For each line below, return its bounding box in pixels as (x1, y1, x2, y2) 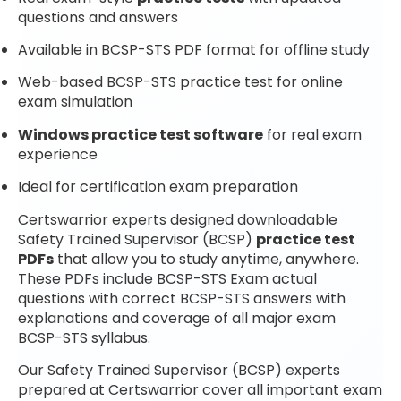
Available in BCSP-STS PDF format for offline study (18, 39, 370, 61)
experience (18, 143, 98, 165)
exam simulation (18, 91, 132, 113)
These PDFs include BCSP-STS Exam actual (18, 268, 317, 289)
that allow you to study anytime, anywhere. (54, 248, 359, 269)
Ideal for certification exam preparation (18, 176, 298, 198)
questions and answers (18, 6, 178, 28)
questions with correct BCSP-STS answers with (18, 287, 346, 309)
